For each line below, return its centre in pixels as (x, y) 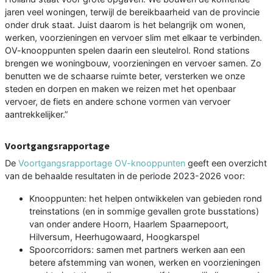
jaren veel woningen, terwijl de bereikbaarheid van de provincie (132, 12)
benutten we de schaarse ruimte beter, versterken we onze (125, 76)
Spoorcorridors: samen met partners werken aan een (137, 250)
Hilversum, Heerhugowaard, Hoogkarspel (114, 237)
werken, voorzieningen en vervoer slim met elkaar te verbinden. (133, 38)
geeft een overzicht (226, 163)
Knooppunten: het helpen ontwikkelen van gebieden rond (146, 199)
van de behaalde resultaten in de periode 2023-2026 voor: (125, 176)
